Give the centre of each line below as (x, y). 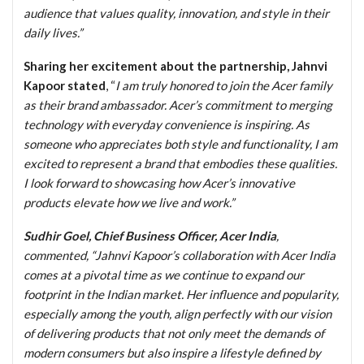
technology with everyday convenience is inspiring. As (167, 124)
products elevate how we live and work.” (129, 202)
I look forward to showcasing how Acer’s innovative (159, 182)
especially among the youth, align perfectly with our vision (178, 313)
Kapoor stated (65, 85)
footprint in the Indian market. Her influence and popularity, (181, 294)
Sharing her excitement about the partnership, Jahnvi (175, 65)
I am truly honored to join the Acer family (224, 85)
